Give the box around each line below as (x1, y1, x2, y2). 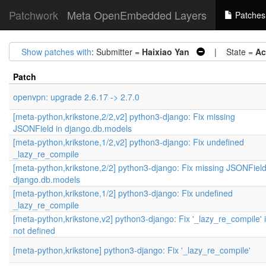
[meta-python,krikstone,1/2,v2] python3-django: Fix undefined (13, 136, 244, 148)
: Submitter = (91, 46, 142, 58)
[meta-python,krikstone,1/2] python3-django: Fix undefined (13, 187, 233, 199)
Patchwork (9, 7, 58, 23)
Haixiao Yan (142, 46, 189, 58)
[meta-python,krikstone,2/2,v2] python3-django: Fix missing (13, 110, 235, 122)
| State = (205, 46, 255, 58)
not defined (13, 224, 55, 236)
